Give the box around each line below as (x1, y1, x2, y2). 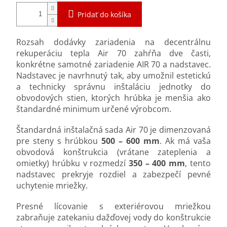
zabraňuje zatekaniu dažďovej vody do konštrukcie (16, 211, 211, 223)
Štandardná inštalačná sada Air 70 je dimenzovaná (16, 124, 211, 135)
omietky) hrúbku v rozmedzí (16, 157, 129, 169)
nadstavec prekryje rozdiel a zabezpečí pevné (16, 168, 211, 180)
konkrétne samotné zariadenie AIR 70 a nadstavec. (16, 58, 211, 70)
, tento (184, 157, 211, 169)
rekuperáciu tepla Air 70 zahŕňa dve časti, (16, 47, 211, 59)
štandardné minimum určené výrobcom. (16, 103, 172, 115)
